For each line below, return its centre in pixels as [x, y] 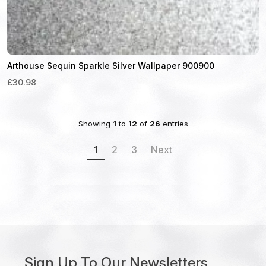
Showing [95, 123]
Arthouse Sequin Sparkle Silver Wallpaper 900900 [111, 65]
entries [174, 123]
